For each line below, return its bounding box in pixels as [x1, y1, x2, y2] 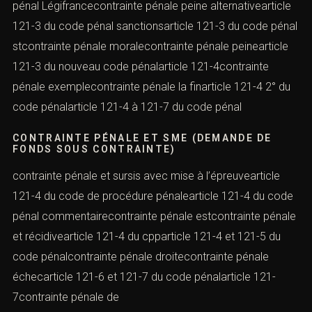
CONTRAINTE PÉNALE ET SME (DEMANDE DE [13, 132, 272, 143]
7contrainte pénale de [13, 290, 119, 304]
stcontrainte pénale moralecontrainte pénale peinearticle [13, 39, 288, 53]
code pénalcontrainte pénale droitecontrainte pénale [13, 249, 269, 263]
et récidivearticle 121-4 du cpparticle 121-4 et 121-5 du [13, 229, 281, 243]
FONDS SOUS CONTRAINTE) [13, 143, 176, 155]
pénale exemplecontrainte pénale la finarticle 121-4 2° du [13, 79, 290, 93]
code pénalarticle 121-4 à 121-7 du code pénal [13, 100, 242, 114]
